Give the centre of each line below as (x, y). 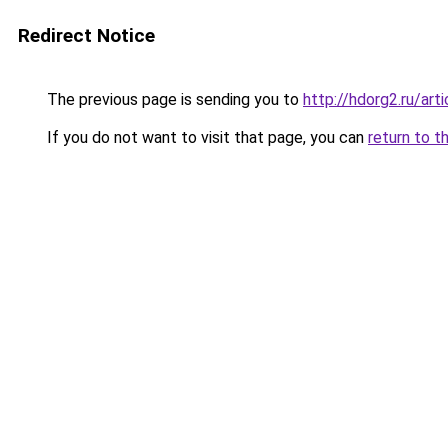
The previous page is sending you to (173, 99)
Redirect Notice (86, 35)
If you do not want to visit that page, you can (205, 137)
